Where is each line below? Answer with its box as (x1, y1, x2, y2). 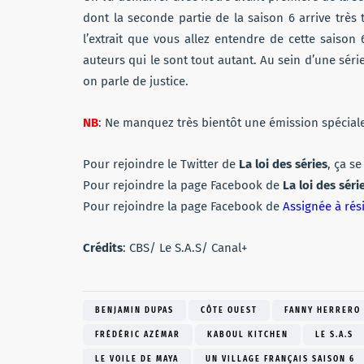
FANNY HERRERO (284, 305, 361, 315)
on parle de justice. (83, 73, 188, 89)
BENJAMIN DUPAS (95, 305, 174, 315)
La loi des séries (239, 156, 327, 171)
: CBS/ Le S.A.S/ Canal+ (123, 240, 247, 255)
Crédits (83, 240, 123, 255)
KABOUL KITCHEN (207, 329, 288, 340)
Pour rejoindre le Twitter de (83, 156, 239, 171)
